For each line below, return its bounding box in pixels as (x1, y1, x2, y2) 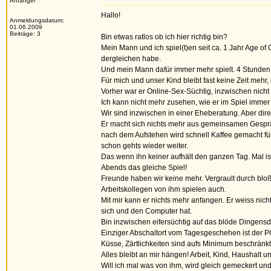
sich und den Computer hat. (101, 207, 192, 215)
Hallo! (101, 11, 120, 19)
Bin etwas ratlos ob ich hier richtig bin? (101, 33, 227, 41)
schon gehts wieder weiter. (101, 142, 188, 150)
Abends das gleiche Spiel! (101, 163, 187, 172)
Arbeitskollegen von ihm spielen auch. (101, 185, 226, 194)
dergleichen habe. (101, 54, 161, 63)
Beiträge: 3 (10, 30, 41, 37)
